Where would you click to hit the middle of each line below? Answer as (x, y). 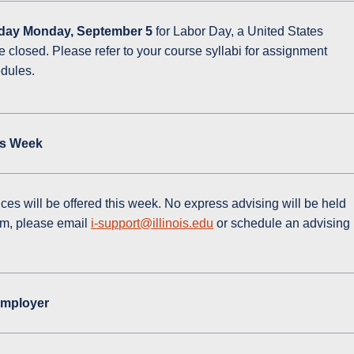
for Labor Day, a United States (240, 32)
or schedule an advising (282, 224)
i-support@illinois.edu (153, 224)
